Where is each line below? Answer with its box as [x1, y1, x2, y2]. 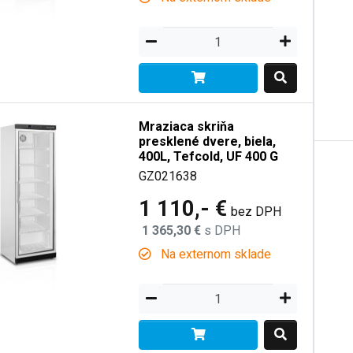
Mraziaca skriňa [139, 119, 235, 134]
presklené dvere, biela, [139, 134, 277, 149]
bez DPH [231, 204, 282, 219]
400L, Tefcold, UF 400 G [139, 149, 279, 164]
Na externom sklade [158, 247, 272, 262]
